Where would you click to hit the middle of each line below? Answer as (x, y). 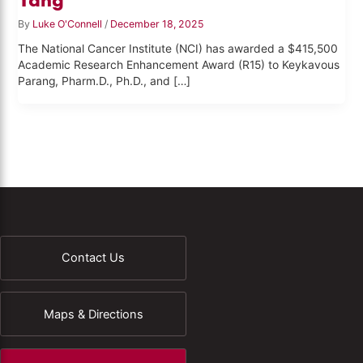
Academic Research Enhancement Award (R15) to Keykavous (179, 65)
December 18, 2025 (158, 24)
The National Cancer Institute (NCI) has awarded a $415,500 (178, 49)
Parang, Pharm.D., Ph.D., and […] (105, 81)
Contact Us (93, 258)
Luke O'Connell (69, 24)
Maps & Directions (93, 314)
